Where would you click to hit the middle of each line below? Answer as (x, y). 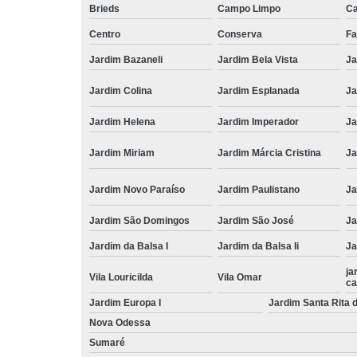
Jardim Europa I (125, 302)
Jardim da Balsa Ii (258, 246)
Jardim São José (256, 220)
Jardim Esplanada (259, 90)
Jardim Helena (122, 122)
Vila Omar (240, 277)
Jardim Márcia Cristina (269, 153)
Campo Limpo (249, 8)
